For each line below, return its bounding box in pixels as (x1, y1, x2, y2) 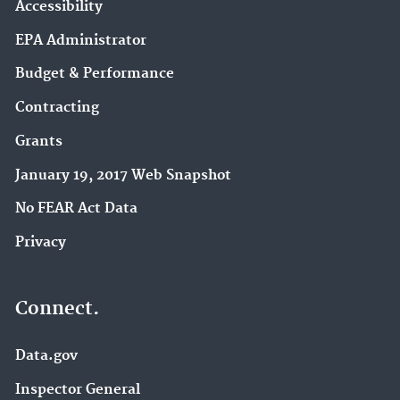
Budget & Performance (15, 65, 174, 83)
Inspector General (15, 380, 140, 398)
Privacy (15, 234, 66, 252)
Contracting (15, 99, 99, 117)
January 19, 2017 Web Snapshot (15, 166, 231, 184)
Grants (15, 132, 62, 150)
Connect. (15, 296, 99, 321)
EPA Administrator (15, 31, 146, 49)
